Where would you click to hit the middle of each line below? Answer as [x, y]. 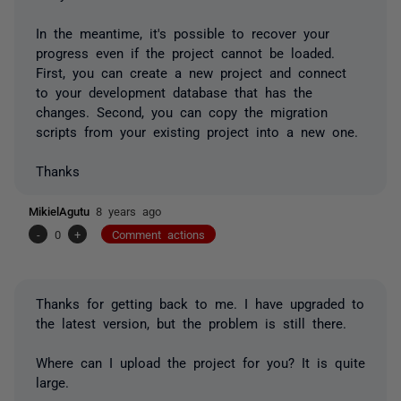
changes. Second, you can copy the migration [182, 111]
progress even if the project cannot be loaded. [185, 52]
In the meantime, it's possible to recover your [183, 32]
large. [52, 381]
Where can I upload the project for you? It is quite [200, 362]
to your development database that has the [174, 91]
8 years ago [128, 210]
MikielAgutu [62, 210]
